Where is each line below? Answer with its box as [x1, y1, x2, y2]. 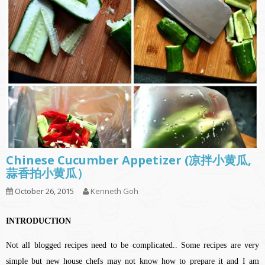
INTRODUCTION [6, 216, 71, 226]
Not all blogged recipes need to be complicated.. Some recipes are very [6, 241, 259, 250]
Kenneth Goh [91, 186, 138, 197]
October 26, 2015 [13, 186, 74, 197]
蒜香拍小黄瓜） [6, 165, 89, 182]
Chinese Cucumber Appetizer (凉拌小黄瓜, [6, 152, 251, 169]
